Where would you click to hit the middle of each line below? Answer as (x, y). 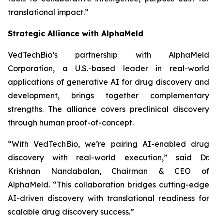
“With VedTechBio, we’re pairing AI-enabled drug (108, 144)
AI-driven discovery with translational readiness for (108, 198)
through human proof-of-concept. (71, 123)
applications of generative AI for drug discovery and (108, 82)
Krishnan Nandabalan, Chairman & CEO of (108, 171)
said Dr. (188, 157)
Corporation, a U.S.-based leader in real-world (108, 68)
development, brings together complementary (108, 95)
